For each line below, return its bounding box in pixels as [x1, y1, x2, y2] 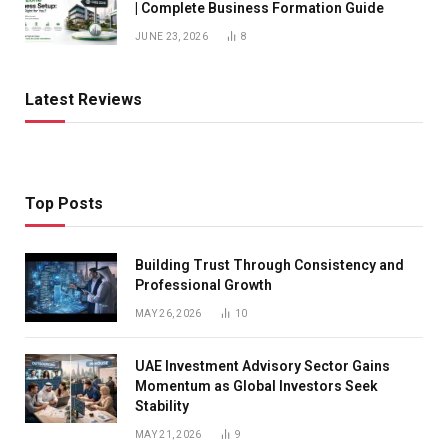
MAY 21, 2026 [135, 428, 202, 440]
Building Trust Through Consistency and [135, 256, 404, 273]
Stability [135, 397, 189, 414]
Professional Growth [135, 276, 272, 293]
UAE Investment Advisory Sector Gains [135, 357, 390, 374]
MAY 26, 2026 [135, 307, 202, 319]
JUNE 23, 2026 [135, 30, 208, 42]
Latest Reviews [25, 89, 142, 109]
